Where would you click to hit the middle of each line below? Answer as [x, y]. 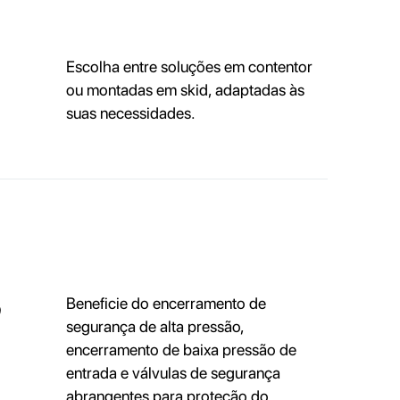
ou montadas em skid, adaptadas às [185, 90]
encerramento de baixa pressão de [181, 350]
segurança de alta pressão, [154, 327]
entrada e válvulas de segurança [173, 373]
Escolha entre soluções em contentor [189, 67]
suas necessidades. [130, 113]
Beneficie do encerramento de [166, 304]
